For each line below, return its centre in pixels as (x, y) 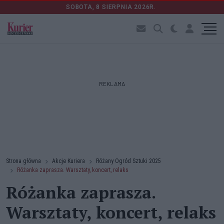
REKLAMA (112, 83)
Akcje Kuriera (68, 161)
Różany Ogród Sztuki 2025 (128, 161)
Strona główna (23, 161)
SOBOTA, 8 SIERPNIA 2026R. (112, 7)
